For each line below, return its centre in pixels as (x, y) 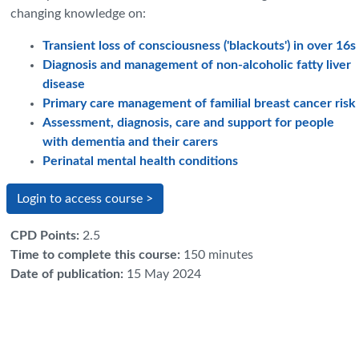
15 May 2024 (164, 274)
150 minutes (218, 255)
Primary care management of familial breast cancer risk (199, 104)
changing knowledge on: (78, 14)
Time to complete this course (94, 255)
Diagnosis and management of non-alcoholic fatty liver (197, 65)
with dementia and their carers (130, 142)
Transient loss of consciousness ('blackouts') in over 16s (199, 46)
